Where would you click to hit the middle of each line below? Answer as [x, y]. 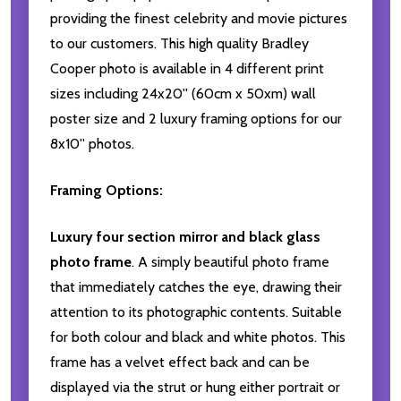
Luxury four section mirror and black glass [185, 237]
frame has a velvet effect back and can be [180, 363]
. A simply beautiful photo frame [230, 262]
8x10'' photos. [92, 144]
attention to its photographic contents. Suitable [196, 312]
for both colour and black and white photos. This [198, 337]
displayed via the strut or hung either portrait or [195, 388]
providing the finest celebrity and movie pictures [199, 19]
